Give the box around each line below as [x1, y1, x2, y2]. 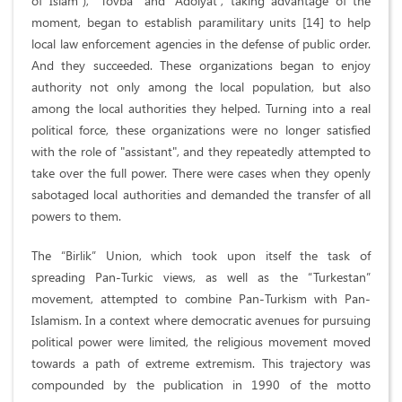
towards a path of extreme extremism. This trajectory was [31, 354, 371, 372]
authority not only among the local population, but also [31, 78, 371, 96]
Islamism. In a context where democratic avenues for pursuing [31, 311, 371, 329]
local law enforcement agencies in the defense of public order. [31, 35, 371, 53]
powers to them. [31, 207, 121, 225]
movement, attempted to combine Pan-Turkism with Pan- [31, 290, 371, 308]
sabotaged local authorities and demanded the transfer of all [31, 186, 371, 204]
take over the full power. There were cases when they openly [31, 164, 371, 182]
